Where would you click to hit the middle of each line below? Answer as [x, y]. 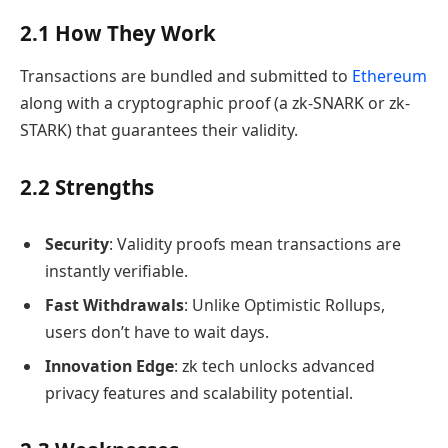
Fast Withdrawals [114, 304]
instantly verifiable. [116, 270]
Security [77, 243]
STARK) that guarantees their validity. [159, 130]
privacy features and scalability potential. [199, 392]
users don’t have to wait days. [157, 331]
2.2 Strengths [87, 186]
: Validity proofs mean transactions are [255, 243]
